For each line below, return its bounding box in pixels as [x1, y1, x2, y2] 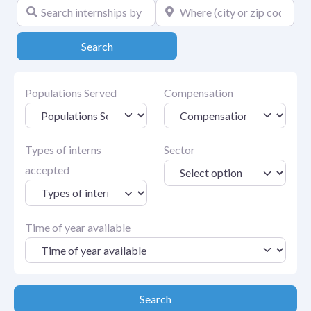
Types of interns [25, 143, 101, 157]
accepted [25, 163, 69, 177]
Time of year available [25, 220, 131, 234]
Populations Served [25, 85, 117, 99]
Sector [164, 143, 195, 157]
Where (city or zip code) [155, 1, 269, 15]
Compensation [164, 85, 233, 99]
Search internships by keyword [16, 1, 161, 15]
